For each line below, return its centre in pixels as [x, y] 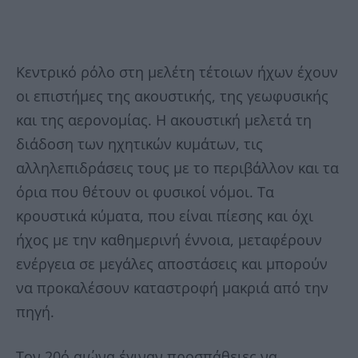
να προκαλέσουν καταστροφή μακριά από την [172, 288]
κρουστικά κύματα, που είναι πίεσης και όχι [165, 216]
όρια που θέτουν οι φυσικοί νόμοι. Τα [145, 192]
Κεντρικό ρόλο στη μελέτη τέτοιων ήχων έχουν [177, 72]
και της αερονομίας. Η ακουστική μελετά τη [164, 120]
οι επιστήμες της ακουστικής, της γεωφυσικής [172, 96]
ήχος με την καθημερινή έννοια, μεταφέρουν [169, 240]
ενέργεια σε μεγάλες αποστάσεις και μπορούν [172, 264]
